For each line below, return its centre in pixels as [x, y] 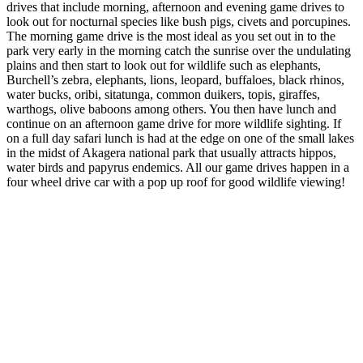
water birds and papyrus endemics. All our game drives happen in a [178, 168]
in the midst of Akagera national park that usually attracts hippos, [171, 153]
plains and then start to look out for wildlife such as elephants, [164, 66]
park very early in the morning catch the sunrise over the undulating [179, 51]
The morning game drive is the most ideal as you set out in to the [171, 36]
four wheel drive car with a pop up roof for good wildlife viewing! [176, 182]
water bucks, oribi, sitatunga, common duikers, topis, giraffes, [163, 95]
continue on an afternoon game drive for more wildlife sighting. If [174, 124]
